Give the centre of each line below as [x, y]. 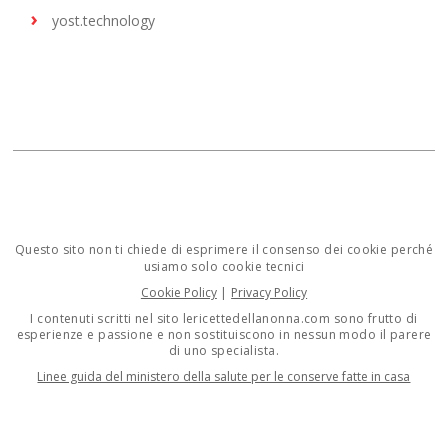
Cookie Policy [178, 293]
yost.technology [104, 21]
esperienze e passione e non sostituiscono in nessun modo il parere [224, 335]
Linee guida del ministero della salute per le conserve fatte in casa [224, 377]
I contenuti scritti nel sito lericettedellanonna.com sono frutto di [224, 319]
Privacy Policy [269, 293]
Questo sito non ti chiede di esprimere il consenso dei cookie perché [224, 250]
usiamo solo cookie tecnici [224, 267]
